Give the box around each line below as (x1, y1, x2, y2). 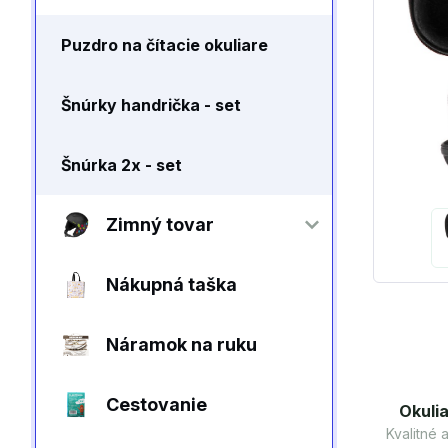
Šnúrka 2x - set (61, 155, 182, 175)
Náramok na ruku (106, 334, 257, 355)
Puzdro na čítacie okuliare (61, 35, 268, 55)
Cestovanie (106, 394, 207, 415)
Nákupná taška (106, 274, 237, 295)
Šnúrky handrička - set (61, 95, 241, 115)
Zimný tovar (106, 214, 214, 235)
